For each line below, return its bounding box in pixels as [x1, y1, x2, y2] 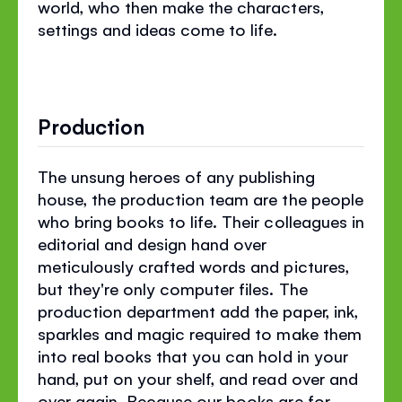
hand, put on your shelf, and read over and [38, 367, 358, 389]
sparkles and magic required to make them [38, 322, 362, 345]
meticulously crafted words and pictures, [38, 255, 349, 277]
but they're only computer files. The [38, 277, 308, 300]
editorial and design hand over [38, 232, 267, 255]
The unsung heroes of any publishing [38, 165, 315, 188]
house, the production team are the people [38, 188, 363, 210]
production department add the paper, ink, [38, 300, 358, 322]
